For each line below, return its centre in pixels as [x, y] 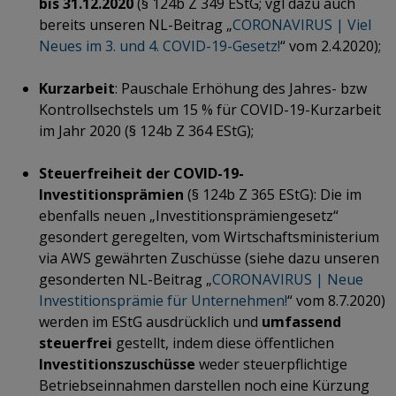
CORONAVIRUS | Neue [288, 279]
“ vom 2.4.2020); [331, 46]
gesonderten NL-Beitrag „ [126, 279]
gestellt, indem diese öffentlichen [223, 343]
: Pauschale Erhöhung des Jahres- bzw [241, 88]
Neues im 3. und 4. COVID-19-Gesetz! [160, 46]
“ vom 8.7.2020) [336, 300]
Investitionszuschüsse [117, 364]
